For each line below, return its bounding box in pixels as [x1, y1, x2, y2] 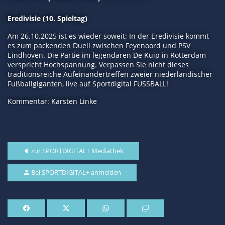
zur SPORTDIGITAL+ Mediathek [30, 146, 124, 155]
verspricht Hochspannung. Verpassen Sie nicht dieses [8, 60, 189, 69]
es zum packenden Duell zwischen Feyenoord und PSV [8, 41, 190, 50]
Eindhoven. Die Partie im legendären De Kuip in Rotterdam [8, 50, 206, 60]
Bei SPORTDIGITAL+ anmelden [30, 168, 121, 177]
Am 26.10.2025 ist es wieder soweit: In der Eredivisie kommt [8, 31, 209, 41]
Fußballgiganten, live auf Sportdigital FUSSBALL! [8, 79, 168, 88]
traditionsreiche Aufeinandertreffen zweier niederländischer [8, 69, 212, 79]
